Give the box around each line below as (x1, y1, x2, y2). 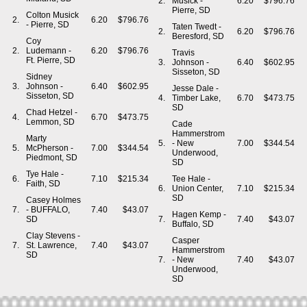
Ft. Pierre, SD (26, 56, 75, 65)
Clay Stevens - (26, 231, 80, 241)
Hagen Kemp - (172, 210, 226, 219)
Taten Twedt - (172, 22, 221, 32)
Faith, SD (26, 179, 60, 188)
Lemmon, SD (26, 117, 75, 127)
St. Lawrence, (26, 241, 77, 250)
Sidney (26, 72, 52, 82)
